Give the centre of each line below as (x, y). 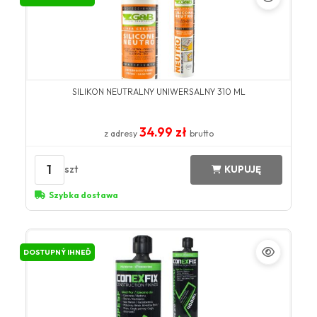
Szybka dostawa (83, 195)
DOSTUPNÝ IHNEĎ (57, 252)
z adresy (121, 133)
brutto (201, 133)
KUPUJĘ (243, 169)
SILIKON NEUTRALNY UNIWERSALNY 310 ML (158, 91)
